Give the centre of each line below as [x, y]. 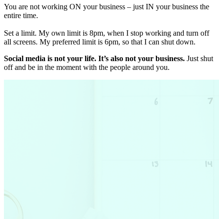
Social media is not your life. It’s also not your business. [95, 59]
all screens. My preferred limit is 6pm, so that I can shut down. [101, 42]
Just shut [200, 59]
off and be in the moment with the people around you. [87, 67]
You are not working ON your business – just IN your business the [107, 7]
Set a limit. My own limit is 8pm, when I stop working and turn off [107, 33]
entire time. [21, 16]
